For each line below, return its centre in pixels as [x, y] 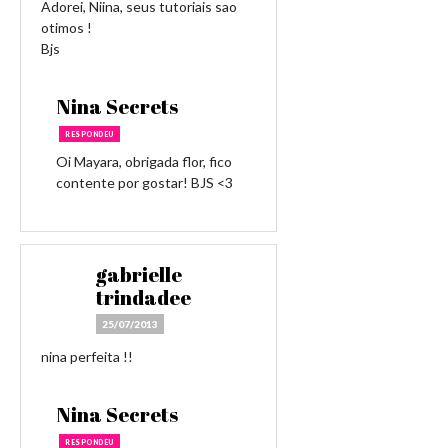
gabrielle [139, 274]
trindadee [143, 297]
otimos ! [66, 27]
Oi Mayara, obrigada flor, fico [144, 161]
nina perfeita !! [87, 356]
